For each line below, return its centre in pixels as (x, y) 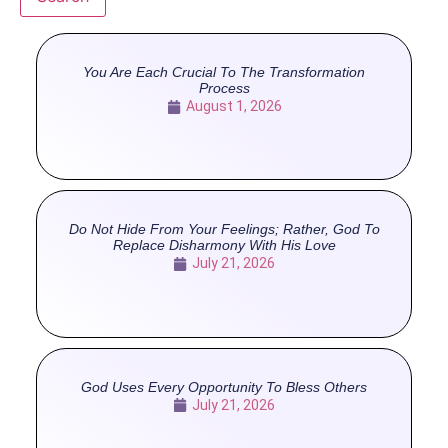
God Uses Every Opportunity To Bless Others (224, 386)
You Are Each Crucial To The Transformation (224, 72)
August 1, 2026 (233, 106)
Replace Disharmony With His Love (224, 245)
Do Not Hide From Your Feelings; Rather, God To (224, 229)
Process (224, 88)
